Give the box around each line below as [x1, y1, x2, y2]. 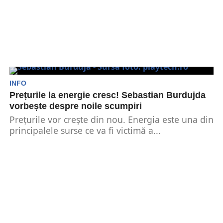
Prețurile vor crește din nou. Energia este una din [9, 113, 214, 125]
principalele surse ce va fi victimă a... [9, 124, 161, 136]
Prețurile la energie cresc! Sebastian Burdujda [9, 90, 206, 100]
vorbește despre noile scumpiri [9, 101, 142, 111]
